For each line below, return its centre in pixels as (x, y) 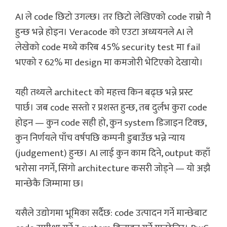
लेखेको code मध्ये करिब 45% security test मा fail (108, 48)
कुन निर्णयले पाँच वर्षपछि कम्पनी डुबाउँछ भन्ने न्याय (100, 138)
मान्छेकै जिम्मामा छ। (50, 183)
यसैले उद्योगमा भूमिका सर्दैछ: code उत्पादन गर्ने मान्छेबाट (111, 213)
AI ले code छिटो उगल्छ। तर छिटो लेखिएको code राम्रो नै (113, 17)
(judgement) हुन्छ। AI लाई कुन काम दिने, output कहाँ (113, 153)
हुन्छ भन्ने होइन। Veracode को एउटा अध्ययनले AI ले (104, 32)
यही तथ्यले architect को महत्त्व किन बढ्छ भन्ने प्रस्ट (104, 92)
